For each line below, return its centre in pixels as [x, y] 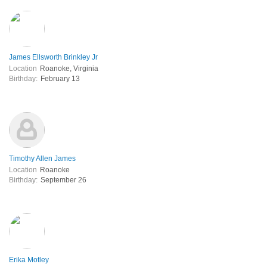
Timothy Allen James [42, 158]
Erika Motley [29, 260]
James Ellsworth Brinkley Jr [53, 57]
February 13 [60, 78]
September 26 [63, 180]
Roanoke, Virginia [69, 68]
